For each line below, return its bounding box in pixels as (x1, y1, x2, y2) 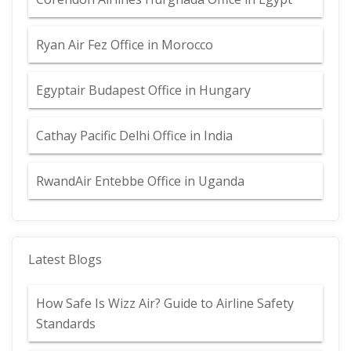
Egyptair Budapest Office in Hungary (36, 81, 251, 99)
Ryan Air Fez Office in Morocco (36, 36, 213, 53)
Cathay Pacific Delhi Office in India (36, 127, 233, 144)
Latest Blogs (28, 251, 102, 268)
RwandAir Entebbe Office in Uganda (36, 172, 244, 190)
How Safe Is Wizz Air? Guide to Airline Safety (36, 295, 294, 312)
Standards (36, 315, 96, 332)
